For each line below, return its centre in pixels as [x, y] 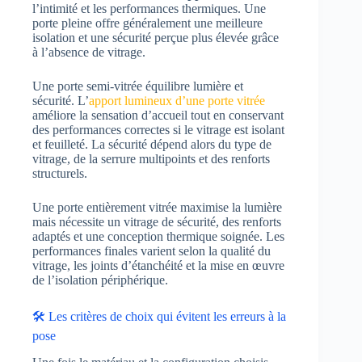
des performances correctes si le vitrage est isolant [158, 130]
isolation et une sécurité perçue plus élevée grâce [156, 38]
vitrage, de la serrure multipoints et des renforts [151, 159]
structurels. [60, 174]
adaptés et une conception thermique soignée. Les [158, 237]
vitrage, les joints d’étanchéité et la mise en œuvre [158, 266]
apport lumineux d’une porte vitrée [177, 101]
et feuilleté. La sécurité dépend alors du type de [152, 145]
